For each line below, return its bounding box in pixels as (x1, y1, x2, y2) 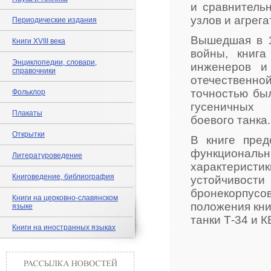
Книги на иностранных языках (12, 223, 116, 232)
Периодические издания (12, 16, 97, 24)
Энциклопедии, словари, (12, 58, 97, 67)
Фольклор (12, 88, 45, 96)
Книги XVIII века (12, 37, 65, 45)
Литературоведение (12, 151, 82, 160)
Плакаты (12, 109, 42, 117)
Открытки (12, 130, 45, 139)
